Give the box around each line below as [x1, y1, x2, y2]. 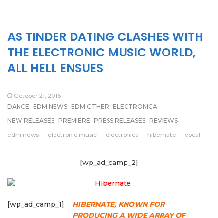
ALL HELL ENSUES [7, 60, 103, 76]
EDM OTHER [71, 103, 109, 110]
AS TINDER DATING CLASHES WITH [7, 29, 203, 45]
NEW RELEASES [7, 117, 54, 124]
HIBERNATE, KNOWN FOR [73, 200, 164, 209]
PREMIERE [58, 117, 90, 124]
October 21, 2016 [14, 92, 61, 99]
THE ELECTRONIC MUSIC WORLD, [7, 44, 196, 60]
